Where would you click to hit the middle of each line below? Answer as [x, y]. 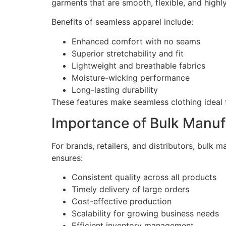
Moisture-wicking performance [131, 77]
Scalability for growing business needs [145, 214]
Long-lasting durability [115, 90]
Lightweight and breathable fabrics [138, 65]
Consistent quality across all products [144, 177]
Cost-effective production [122, 202]
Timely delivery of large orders [130, 189]
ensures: [67, 158]
